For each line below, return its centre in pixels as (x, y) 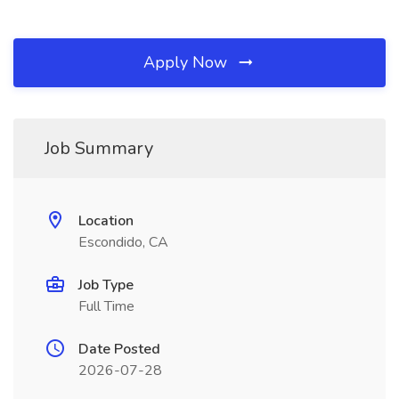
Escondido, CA (123, 242)
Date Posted (119, 349)
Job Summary (99, 148)
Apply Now (187, 62)
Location (106, 221)
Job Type (106, 285)
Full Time (106, 306)
